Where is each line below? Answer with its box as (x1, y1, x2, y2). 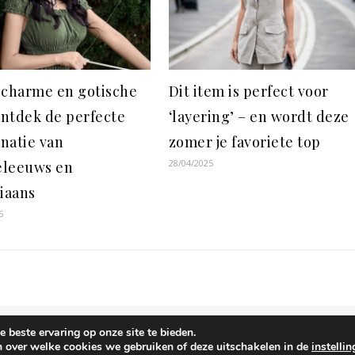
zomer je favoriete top (168, 132, 321, 152)
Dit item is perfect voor (168, 82, 329, 101)
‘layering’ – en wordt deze (168, 107, 349, 127)
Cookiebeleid (290, 328, 353, 343)
